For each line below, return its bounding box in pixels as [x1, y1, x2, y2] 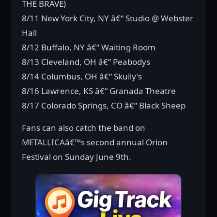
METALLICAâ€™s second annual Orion [22, 137, 168, 148]
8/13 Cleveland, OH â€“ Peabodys [22, 56, 150, 68]
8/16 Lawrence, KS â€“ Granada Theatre [22, 85, 176, 97]
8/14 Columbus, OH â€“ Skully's [22, 71, 142, 82]
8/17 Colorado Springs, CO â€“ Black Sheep [22, 100, 186, 111]
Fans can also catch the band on [22, 122, 145, 134]
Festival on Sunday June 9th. [22, 151, 131, 163]
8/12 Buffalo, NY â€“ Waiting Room [22, 42, 155, 53]
